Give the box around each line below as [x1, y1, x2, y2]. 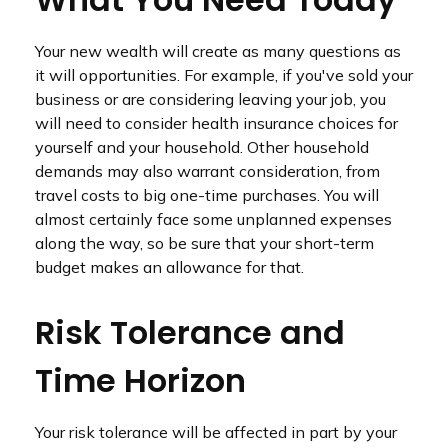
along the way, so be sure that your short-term [35, 233, 374, 253]
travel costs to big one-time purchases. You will [35, 185, 379, 205]
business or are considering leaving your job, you [35, 89, 386, 109]
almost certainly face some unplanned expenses [35, 209, 392, 229]
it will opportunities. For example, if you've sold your [35, 65, 413, 85]
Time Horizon [35, 358, 246, 403]
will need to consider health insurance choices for [35, 113, 398, 133]
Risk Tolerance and [35, 310, 345, 355]
